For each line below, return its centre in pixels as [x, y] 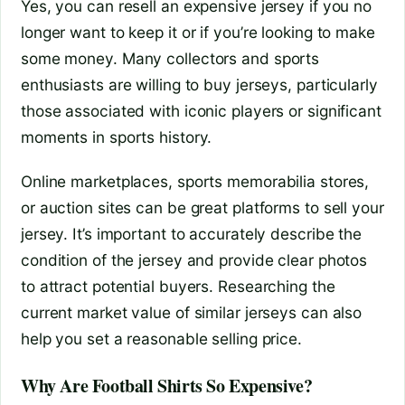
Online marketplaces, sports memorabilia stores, [195, 181]
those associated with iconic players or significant [201, 110]
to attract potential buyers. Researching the [178, 286]
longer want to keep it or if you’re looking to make [198, 32]
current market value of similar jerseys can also [192, 312]
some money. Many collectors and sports [170, 58]
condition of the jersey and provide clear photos [194, 259]
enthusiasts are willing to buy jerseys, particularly [199, 84]
